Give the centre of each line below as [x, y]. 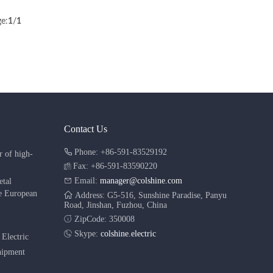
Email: [84, 181]
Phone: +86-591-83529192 [119, 152]
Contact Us [85, 129]
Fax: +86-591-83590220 [114, 166]
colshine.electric [128, 233]
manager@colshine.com [140, 181]
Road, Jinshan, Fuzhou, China [115, 205]
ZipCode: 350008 [103, 219]
